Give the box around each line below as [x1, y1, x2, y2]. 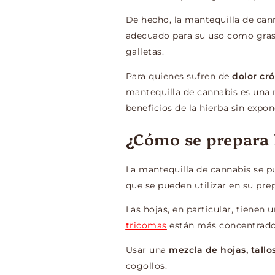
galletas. [125, 47, 165, 57]
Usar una [125, 244, 169, 255]
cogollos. [125, 260, 168, 271]
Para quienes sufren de [125, 71, 233, 81]
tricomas [125, 220, 167, 231]
